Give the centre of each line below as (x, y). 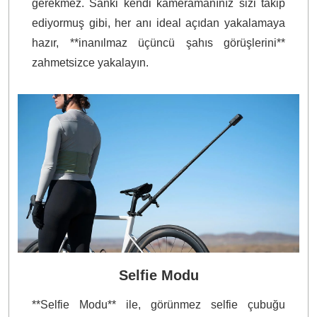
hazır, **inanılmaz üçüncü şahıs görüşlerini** (158, 43)
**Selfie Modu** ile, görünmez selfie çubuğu (158, 305)
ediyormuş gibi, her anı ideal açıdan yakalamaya (158, 23)
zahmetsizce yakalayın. (90, 63)
